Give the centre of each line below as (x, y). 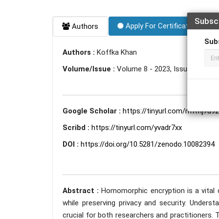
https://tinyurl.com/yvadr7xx (137, 128)
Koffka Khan (117, 52)
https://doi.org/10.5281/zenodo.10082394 (148, 144)
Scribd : (77, 128)
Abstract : (82, 191)
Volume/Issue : (90, 69)
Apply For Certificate (158, 26)
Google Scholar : (93, 111)
